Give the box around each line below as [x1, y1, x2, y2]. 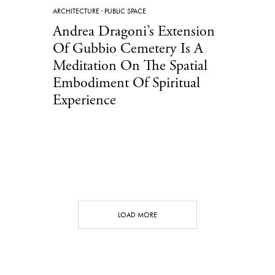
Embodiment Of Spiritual [53, 73, 200, 92]
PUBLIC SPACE [104, 6, 146, 16]
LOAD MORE [118, 209, 157, 220]
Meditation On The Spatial [53, 56, 207, 75]
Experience [53, 90, 116, 109]
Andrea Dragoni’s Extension [53, 21, 215, 41]
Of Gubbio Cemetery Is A [53, 39, 203, 58]
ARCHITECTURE [53, 6, 99, 16]
